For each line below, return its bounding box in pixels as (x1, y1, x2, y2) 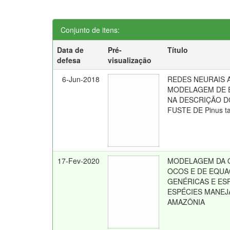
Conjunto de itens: (61, 25, 120, 35)
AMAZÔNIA (167, 197, 205, 207)
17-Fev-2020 (57, 156, 100, 166)
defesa (57, 55, 81, 65)
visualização (108, 55, 152, 65)
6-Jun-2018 (62, 74, 100, 84)
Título (167, 45, 188, 55)
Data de (57, 45, 84, 55)
